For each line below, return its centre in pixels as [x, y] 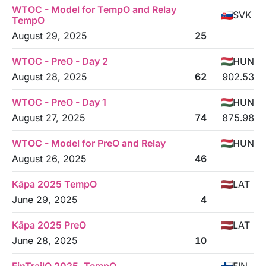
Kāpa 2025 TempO [54, 184]
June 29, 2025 [45, 199]
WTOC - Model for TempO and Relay [94, 9]
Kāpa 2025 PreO [49, 225]
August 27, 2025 [49, 118]
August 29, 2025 [50, 36]
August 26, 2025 [49, 159]
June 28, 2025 [45, 240]
